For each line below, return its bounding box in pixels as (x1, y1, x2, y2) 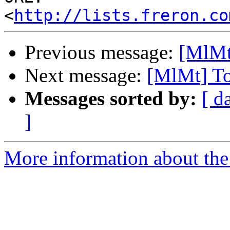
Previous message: (25, 41, 179, 64)
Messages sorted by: (25, 87, 197, 110)
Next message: (25, 64, 147, 87)
